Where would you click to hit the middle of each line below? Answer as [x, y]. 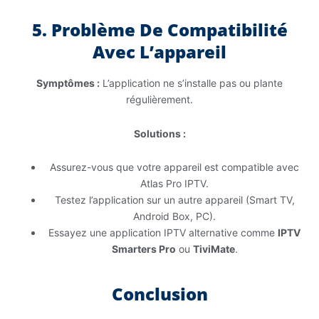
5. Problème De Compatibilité [159, 30]
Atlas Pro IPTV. [174, 184]
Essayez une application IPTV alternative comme [163, 233]
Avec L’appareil [159, 52]
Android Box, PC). [174, 216]
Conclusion [159, 294]
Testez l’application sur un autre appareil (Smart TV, [174, 200]
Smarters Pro [143, 249]
